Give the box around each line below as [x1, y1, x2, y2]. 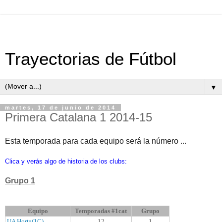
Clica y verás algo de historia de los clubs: [5, 157, 127, 165]
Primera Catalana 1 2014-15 [5, 111, 152, 124]
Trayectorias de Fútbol [5, 50, 176, 68]
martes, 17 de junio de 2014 [5, 105, 116, 111]
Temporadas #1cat [75, 207, 127, 215]
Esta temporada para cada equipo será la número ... [5, 136, 186, 145]
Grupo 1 [5, 176, 35, 185]
